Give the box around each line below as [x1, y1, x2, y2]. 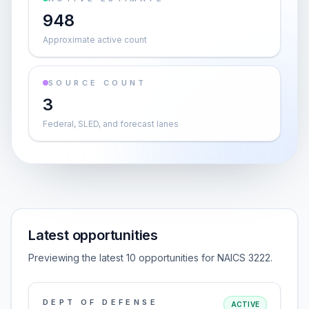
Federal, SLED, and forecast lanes [43, 119, 179, 129]
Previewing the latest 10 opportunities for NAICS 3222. [28, 252, 272, 263]
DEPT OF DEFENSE [43, 297, 158, 307]
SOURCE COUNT [48, 78, 147, 88]
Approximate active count [43, 34, 147, 45]
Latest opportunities [28, 227, 158, 243]
